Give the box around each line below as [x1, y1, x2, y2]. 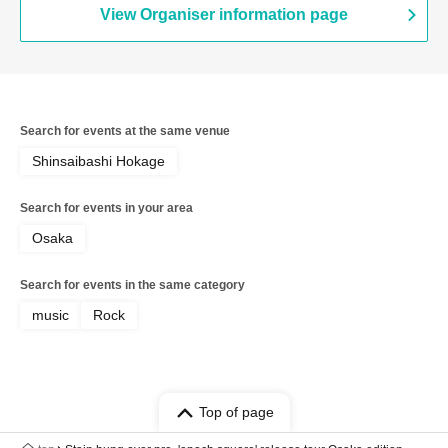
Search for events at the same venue [20, 124, 230, 139]
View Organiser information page [100, 6, 348, 24]
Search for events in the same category [20, 278, 245, 293]
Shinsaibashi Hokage [32, 153, 165, 170]
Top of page [198, 404, 274, 421]
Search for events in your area [20, 201, 193, 216]
